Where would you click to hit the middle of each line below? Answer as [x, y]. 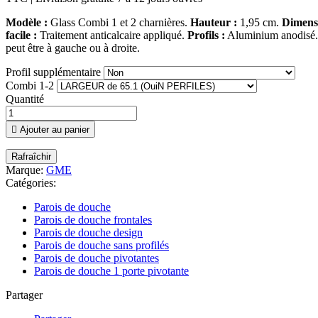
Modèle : [27, 23]
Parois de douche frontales [93, 220]
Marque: [24, 170]
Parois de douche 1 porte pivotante [111, 271]
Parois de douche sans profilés [102, 246]
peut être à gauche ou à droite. [73, 48]
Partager [24, 295]
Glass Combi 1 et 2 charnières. [119, 23]
